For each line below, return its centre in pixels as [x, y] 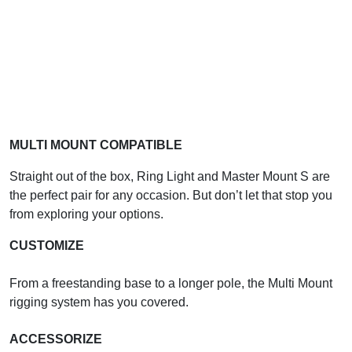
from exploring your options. [86, 214]
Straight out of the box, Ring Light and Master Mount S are [170, 176]
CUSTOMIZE [47, 245]
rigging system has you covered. [99, 302]
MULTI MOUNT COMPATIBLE [96, 145]
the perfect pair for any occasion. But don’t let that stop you [171, 195]
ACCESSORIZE [56, 339]
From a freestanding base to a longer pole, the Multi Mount [171, 283]
